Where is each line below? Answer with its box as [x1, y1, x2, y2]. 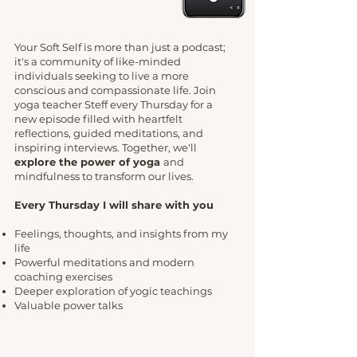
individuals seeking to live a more [14, 69, 189, 83]
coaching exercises [14, 270, 112, 284]
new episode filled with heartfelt [14, 112, 182, 126]
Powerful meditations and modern [14, 256, 194, 269]
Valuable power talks [14, 299, 123, 312]
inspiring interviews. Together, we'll [14, 141, 197, 155]
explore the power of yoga [14, 155, 163, 169]
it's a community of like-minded [14, 55, 181, 69]
